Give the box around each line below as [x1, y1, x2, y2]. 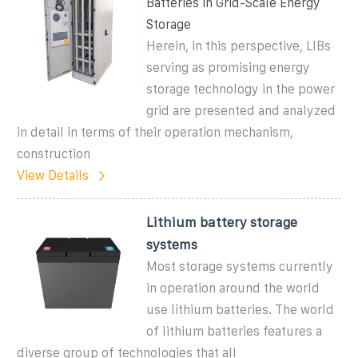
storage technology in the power [146, 82, 336, 96]
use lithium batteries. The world [146, 302, 335, 316]
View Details [17, 168, 89, 182]
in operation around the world [146, 280, 320, 295]
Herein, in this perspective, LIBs [146, 38, 332, 53]
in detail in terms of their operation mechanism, [17, 125, 293, 139]
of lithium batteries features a [146, 324, 323, 338]
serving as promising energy [146, 60, 311, 74]
